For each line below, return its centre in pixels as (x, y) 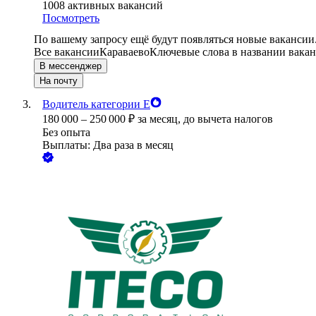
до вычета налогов (228, 119)
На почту (59, 81)
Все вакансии (67, 52)
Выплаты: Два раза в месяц (108, 145)
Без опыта (66, 133)
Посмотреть (71, 18)
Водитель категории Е (96, 104)
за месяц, (160, 119)
